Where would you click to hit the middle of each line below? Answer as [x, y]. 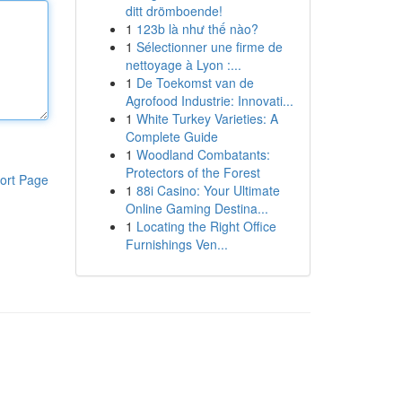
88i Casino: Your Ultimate [208, 190]
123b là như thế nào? [197, 29]
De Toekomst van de [195, 83]
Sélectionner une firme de [209, 47]
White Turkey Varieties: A [207, 118]
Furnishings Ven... [176, 244]
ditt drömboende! [174, 11]
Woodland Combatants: [203, 154]
